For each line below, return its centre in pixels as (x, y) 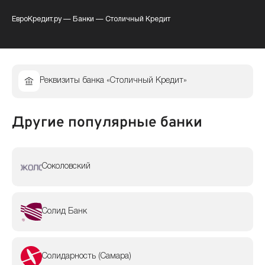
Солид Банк (64, 211)
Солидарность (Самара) (86, 256)
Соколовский (66, 167)
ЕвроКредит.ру (37, 19)
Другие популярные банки (107, 122)
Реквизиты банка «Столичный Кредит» (113, 81)
